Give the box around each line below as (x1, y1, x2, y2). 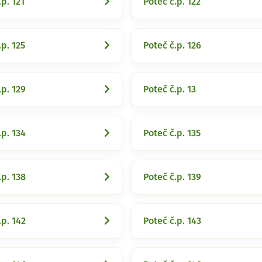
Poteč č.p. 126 (143, 41, 201, 50)
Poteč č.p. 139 (143, 173, 201, 182)
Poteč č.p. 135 (143, 129, 201, 138)
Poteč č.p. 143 (143, 216, 201, 226)
